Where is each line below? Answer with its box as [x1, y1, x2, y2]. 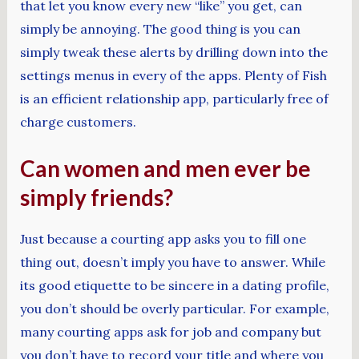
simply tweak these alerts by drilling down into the [19, 43, 328, 60]
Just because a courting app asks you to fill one [19, 230, 306, 247]
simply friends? [19, 184, 173, 212]
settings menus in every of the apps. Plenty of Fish [19, 67, 327, 83]
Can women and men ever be [19, 155, 311, 183]
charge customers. [19, 113, 136, 130]
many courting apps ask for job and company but [19, 323, 321, 340]
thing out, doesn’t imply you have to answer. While [19, 253, 325, 270]
